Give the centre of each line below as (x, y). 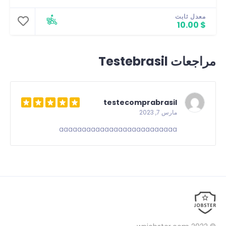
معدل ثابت (190, 16)
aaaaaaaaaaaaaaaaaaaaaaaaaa (118, 129)
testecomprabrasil (140, 102)
